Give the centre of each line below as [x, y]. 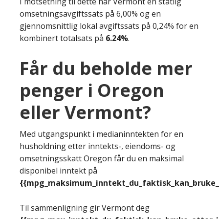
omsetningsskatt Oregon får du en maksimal [102, 158]
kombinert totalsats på [63, 38]
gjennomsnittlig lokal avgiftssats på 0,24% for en [109, 26]
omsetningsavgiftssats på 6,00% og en [90, 13]
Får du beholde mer [106, 68]
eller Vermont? [85, 112]
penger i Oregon [92, 90]
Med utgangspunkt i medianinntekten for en [101, 134]
